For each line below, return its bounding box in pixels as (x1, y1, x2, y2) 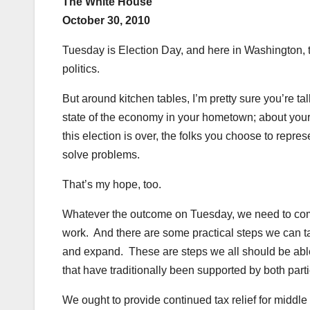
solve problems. (62, 148, 140, 161)
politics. (62, 62, 100, 75)
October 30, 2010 (62, 14, 150, 26)
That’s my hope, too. (62, 178, 161, 190)
